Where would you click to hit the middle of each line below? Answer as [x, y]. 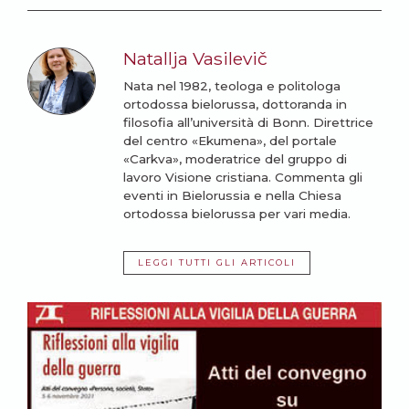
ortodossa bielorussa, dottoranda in [235, 105]
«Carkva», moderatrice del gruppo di [235, 159]
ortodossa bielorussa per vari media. [236, 214]
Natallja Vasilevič [195, 59]
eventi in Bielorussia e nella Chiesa [232, 196]
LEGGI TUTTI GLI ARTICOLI [216, 263]
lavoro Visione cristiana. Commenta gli [242, 178]
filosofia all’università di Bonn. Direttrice [248, 123]
